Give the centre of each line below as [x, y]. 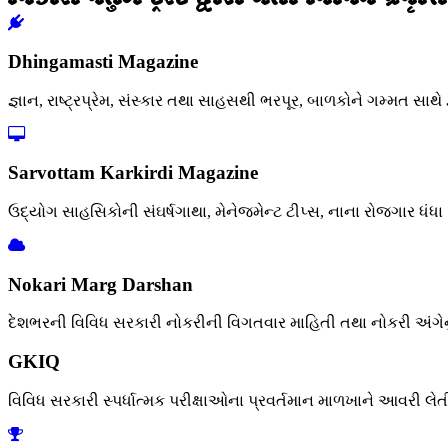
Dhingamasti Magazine [103, 61]
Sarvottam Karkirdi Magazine [133, 173]
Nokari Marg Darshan [100, 284]
